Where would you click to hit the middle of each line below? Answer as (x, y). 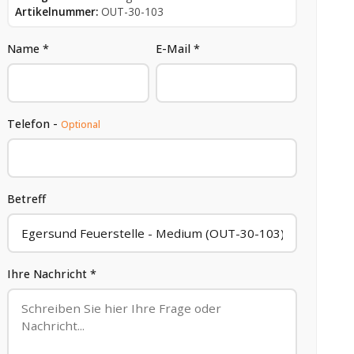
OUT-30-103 (133, 11)
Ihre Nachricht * (52, 273)
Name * (28, 48)
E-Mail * (177, 48)
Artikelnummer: (57, 11)
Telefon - (34, 123)
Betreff (27, 198)
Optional (81, 124)
